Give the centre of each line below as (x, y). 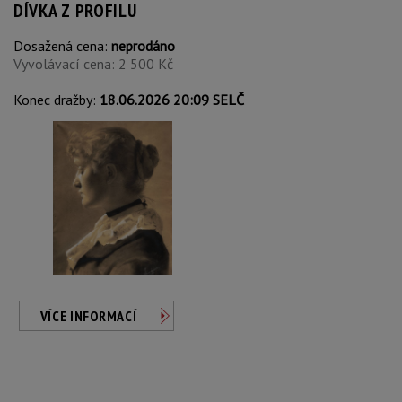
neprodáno (143, 46)
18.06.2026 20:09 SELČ (172, 100)
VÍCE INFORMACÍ (88, 316)
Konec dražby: (57, 100)
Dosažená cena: (62, 46)
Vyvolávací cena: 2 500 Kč (93, 64)
